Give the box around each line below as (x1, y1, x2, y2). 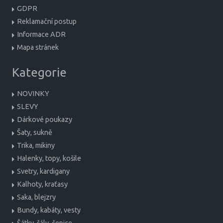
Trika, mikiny (17, 141, 55, 150)
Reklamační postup (17, 17, 77, 26)
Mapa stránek (17, 43, 59, 52)
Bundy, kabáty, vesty (17, 206, 81, 215)
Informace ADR (17, 30, 66, 39)
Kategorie (12, 65, 67, 80)
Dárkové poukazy (17, 115, 72, 124)
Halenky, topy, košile (17, 154, 81, 163)
